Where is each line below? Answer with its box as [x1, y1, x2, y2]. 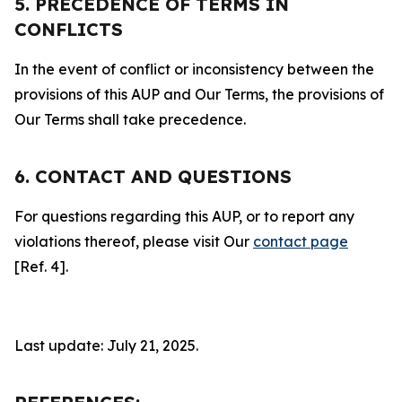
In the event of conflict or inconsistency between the [14, 60, 374, 78]
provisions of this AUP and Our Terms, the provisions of [14, 85, 384, 103]
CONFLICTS [14, 18, 123, 40]
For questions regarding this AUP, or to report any [14, 207, 354, 225]
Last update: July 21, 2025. [14, 336, 198, 354]
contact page [253, 232, 348, 250]
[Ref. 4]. [14, 258, 68, 275]
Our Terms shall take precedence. [14, 110, 246, 128]
